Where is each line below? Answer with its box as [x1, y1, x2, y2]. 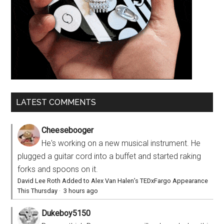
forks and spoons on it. [17, 164, 98, 174]
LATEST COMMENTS [16, 97, 96, 107]
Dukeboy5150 [41, 208, 91, 218]
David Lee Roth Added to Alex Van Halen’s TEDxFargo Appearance [17, 176, 208, 184]
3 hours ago [63, 186, 98, 194]
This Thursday [17, 186, 58, 194]
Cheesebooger [41, 125, 94, 135]
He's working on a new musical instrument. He [41, 138, 201, 148]
